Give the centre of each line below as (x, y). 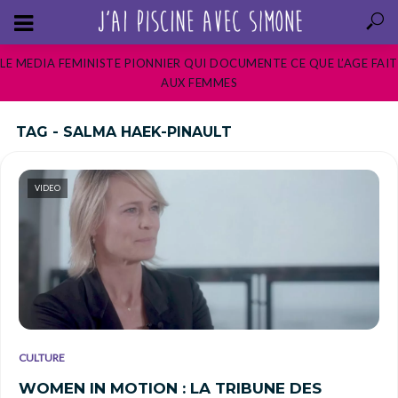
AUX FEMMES (199, 83)
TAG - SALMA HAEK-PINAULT (124, 132)
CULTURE (42, 357)
